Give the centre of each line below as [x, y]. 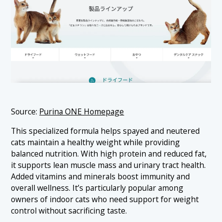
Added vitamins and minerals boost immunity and [101, 176]
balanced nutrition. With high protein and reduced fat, [109, 153]
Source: [25, 112]
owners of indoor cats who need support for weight [105, 199]
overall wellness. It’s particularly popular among [97, 188]
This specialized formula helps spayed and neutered [106, 131]
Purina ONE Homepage [82, 112]
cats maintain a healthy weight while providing [96, 142]
